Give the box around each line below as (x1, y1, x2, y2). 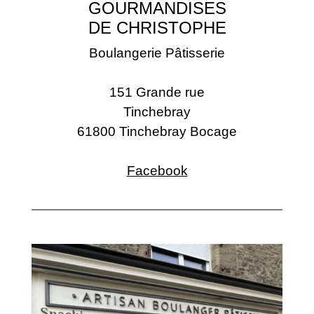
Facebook (126, 163, 188, 178)
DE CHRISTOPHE (88, 18, 226, 37)
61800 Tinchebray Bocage (77, 123, 237, 139)
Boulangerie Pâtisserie (89, 45, 225, 60)
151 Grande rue (109, 84, 205, 100)
